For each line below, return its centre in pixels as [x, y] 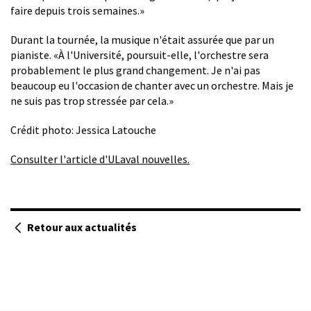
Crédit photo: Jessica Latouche [83, 129]
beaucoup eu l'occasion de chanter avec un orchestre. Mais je [152, 85]
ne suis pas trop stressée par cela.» [92, 100]
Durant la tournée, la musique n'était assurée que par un [142, 39]
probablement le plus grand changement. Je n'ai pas [135, 70]
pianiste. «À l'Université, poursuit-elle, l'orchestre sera [140, 54]
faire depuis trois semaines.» [77, 10]
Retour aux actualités [82, 227]
